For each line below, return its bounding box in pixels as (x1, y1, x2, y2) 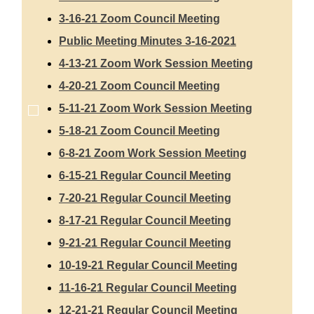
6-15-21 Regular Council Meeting (59, 170, 231, 182)
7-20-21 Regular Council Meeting (59, 192, 231, 205)
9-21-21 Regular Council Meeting (59, 237, 231, 250)
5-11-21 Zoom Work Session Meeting (59, 102, 252, 115)
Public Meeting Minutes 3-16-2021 (59, 35, 236, 48)
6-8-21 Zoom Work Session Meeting (59, 147, 247, 160)
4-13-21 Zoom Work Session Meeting (59, 57, 253, 70)
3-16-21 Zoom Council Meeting (59, 13, 220, 25)
